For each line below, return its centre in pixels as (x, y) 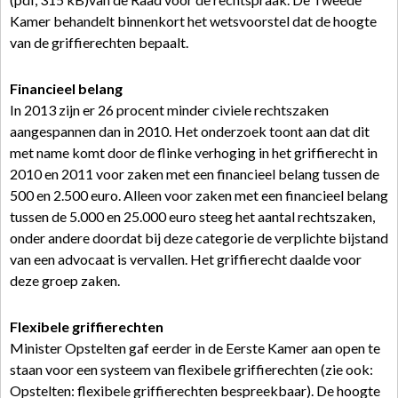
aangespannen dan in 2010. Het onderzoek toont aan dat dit (190, 131)
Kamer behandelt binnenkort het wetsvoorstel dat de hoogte (193, 21)
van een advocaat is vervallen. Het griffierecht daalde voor (186, 259)
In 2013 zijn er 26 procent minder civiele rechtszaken (169, 110)
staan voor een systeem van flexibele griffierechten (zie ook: (191, 369)
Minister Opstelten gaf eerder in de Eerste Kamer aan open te (195, 348)
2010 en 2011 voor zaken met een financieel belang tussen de (195, 174)
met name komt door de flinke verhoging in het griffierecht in (194, 152)
